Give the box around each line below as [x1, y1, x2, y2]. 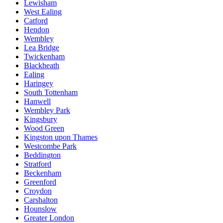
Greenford [24, 177, 56, 186]
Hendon [24, 25, 49, 34]
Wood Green [24, 123, 64, 132]
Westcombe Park [24, 141, 77, 150]
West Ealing [24, 7, 62, 16]
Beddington [24, 150, 61, 159]
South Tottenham [24, 88, 78, 97]
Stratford [24, 159, 51, 168]
